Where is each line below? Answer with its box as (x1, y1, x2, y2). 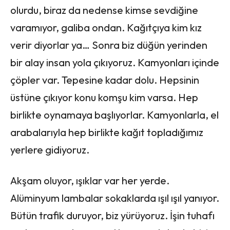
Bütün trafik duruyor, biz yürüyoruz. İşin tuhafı (10, 208, 215, 222)
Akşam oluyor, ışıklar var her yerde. (10, 174, 169, 187)
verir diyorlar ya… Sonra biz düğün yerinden (10, 38, 207, 51)
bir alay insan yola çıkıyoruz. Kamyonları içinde (10, 55, 219, 69)
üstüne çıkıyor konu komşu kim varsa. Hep (10, 90, 198, 104)
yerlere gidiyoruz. (10, 143, 89, 156)
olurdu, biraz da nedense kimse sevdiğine (10, 3, 198, 16)
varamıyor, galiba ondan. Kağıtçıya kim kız (10, 21, 202, 34)
